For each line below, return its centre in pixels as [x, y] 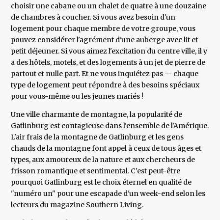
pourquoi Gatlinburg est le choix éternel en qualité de [101, 182]
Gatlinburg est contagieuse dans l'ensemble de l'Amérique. [110, 126]
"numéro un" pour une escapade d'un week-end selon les [108, 194]
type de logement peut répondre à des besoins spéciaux [105, 85]
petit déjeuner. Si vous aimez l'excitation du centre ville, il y [109, 51]
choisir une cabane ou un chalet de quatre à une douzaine [109, 6]
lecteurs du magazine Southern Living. [77, 205]
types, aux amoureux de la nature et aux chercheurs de [103, 160]
